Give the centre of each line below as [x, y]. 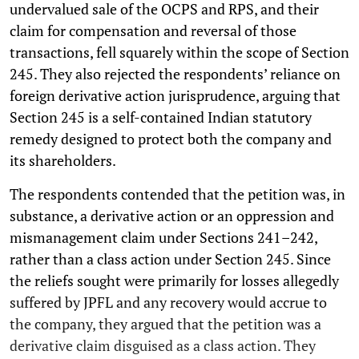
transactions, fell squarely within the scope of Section [179, 52]
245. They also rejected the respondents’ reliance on [175, 74]
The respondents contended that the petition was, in [177, 194]
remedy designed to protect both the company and [171, 139]
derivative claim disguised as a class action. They [163, 346]
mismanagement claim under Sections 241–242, [163, 238]
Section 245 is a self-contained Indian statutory [161, 117]
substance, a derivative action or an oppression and [172, 216]
